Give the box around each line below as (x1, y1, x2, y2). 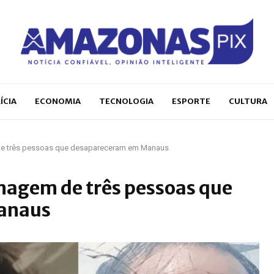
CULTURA (229, 95, 267, 106)
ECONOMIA (35, 95, 81, 106)
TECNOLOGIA (99, 95, 154, 106)
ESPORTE (172, 95, 210, 106)
